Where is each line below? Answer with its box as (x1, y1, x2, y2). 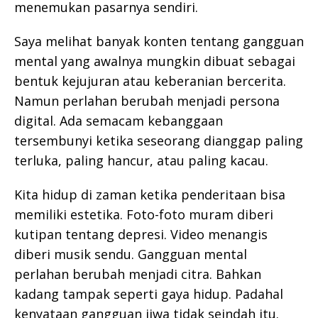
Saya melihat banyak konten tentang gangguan (14, 32, 304, 50)
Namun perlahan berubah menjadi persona (14, 92, 280, 109)
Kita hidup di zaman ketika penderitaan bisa (14, 185, 285, 203)
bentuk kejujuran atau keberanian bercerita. (14, 72, 286, 89)
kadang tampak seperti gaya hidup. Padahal (14, 285, 283, 302)
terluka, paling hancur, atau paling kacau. (14, 151, 268, 169)
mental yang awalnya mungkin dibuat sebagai (14, 52, 295, 70)
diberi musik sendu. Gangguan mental (14, 245, 247, 263)
